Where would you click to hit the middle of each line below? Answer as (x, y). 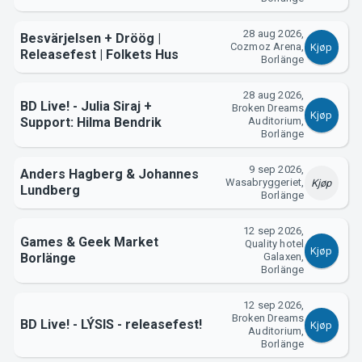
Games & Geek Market (89, 242)
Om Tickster (181, 223)
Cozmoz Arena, (267, 47)
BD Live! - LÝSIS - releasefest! (111, 325)
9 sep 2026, (277, 170)
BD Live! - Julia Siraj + (86, 107)
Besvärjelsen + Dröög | (90, 39)
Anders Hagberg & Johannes (109, 175)
